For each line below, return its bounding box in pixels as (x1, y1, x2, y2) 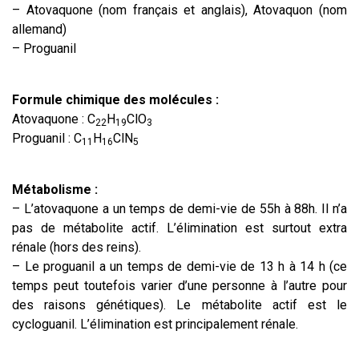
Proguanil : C (12, 131, 82, 146)
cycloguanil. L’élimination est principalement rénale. (12, 317, 298, 332)
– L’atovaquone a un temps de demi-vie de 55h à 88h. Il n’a (12, 201, 347, 216)
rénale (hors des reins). (12, 240, 141, 255)
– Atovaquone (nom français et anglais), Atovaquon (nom (12, 2, 347, 18)
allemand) (12, 22, 67, 37)
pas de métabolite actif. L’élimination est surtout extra (12, 220, 347, 236)
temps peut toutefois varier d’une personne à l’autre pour (12, 278, 347, 293)
